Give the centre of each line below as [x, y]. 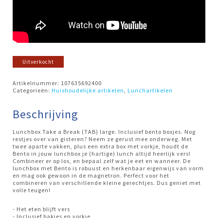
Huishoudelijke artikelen [88, 90]
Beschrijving [46, 114]
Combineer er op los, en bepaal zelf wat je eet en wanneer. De [102, 161]
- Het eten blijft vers [42, 209]
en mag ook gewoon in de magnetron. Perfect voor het [91, 175]
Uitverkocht [38, 62]
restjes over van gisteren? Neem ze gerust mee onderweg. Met [103, 139]
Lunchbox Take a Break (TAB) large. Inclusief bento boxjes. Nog [104, 131]
